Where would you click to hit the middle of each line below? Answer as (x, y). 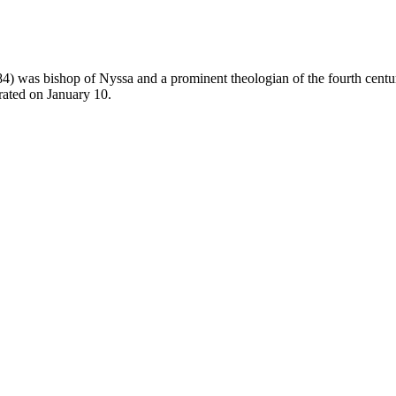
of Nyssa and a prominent (156, 78)
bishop (62, 78)
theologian (260, 78)
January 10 (77, 94)
